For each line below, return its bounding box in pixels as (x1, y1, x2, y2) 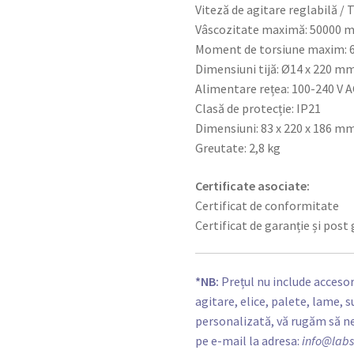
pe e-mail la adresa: (195, 333, 303, 349)
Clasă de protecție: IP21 (195, 100, 322, 117)
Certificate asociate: (195, 177, 311, 194)
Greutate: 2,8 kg (195, 140, 281, 156)
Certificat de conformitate (195, 197, 340, 213)
